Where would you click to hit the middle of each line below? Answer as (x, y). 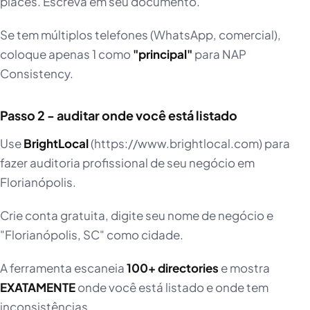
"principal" (163, 54)
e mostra (244, 268)
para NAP (219, 54)
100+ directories (173, 268)
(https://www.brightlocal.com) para (189, 144)
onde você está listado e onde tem (172, 288)
